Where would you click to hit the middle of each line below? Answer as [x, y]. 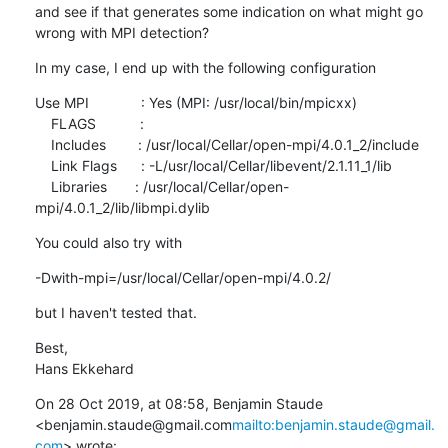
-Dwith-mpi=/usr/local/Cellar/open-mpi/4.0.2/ [182, 277]
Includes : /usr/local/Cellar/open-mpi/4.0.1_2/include [42, 144]
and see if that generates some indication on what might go [228, 11]
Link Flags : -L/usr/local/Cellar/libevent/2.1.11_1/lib [42, 165]
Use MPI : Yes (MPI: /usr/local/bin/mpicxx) [195, 102]
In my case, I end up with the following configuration [205, 67]
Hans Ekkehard [84, 368]
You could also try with [108, 242]
